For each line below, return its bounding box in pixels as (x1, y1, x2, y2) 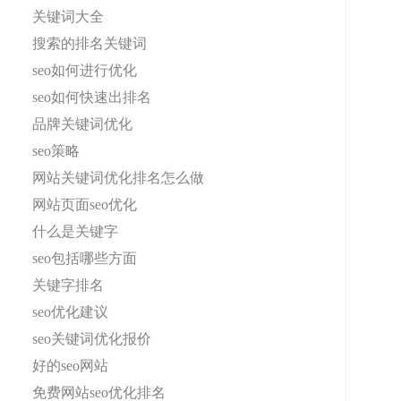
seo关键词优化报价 (32, 331, 151, 346)
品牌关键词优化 (32, 116, 132, 132)
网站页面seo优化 (32, 197, 137, 212)
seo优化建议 (32, 304, 108, 320)
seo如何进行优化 (32, 63, 137, 78)
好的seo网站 (32, 358, 108, 373)
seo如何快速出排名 (32, 90, 151, 105)
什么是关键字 (32, 224, 118, 239)
